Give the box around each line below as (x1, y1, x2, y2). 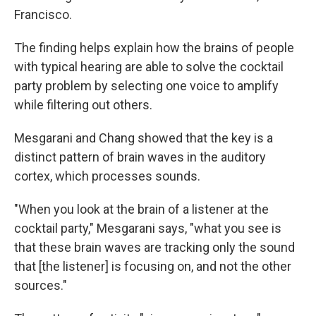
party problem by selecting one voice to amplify (14, 78, 279, 94)
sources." (14, 278, 67, 293)
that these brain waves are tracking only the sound (14, 240, 295, 255)
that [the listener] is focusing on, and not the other (14, 259, 291, 274)
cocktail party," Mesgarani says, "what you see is (14, 221, 281, 236)
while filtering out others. (14, 97, 152, 113)
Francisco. (14, 7, 72, 23)
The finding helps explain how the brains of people (14, 40, 294, 56)
